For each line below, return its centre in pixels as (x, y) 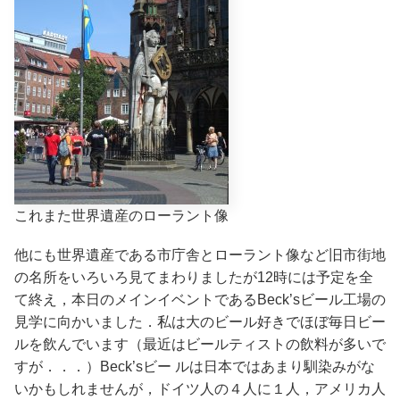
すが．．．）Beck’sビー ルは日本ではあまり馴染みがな (195, 366)
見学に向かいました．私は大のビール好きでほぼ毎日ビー (200, 321)
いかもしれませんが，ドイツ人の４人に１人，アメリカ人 (200, 388)
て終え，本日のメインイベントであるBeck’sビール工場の (200, 299)
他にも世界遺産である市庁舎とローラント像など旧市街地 (200, 254)
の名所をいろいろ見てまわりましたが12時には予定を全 (194, 277)
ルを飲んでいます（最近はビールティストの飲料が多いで (200, 344)
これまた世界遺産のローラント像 (121, 215)
